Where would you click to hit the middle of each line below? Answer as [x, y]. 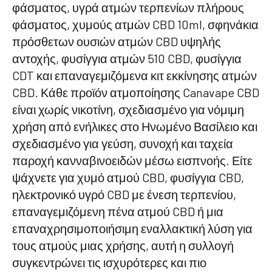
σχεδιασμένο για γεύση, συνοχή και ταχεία [123, 143]
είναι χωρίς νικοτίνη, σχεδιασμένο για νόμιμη [128, 109]
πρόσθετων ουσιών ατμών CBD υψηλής [117, 41]
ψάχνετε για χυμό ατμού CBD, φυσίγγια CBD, [128, 177]
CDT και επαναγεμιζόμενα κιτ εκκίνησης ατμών [134, 75]
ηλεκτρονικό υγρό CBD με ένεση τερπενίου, [124, 194]
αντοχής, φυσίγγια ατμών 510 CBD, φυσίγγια [127, 58]
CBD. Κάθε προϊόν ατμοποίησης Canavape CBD [136, 92]
